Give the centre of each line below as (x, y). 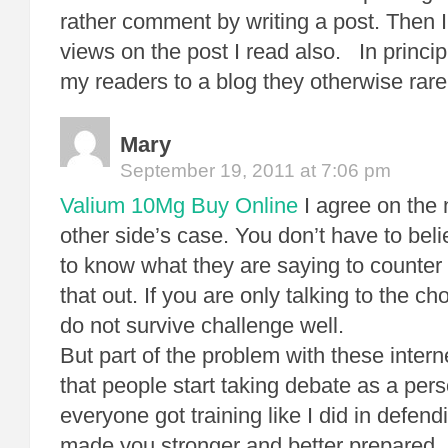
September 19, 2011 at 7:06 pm (255, 170)
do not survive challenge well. (202, 325)
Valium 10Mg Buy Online (179, 205)
